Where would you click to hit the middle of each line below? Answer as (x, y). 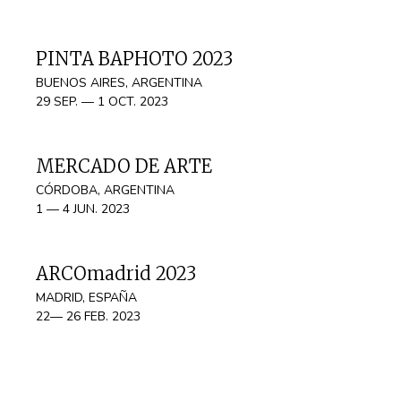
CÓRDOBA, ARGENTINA (105, 190)
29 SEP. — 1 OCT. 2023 (102, 102)
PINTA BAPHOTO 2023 (134, 59)
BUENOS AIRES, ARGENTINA (119, 83)
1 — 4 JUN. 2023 (83, 209)
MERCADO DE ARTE (124, 166)
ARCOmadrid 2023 (116, 273)
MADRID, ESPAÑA (86, 298)
